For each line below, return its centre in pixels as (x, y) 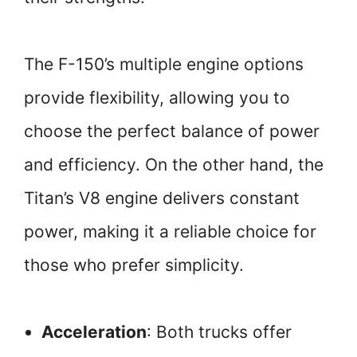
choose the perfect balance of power (172, 131)
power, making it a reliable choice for (170, 232)
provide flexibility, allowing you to (157, 98)
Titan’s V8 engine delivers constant (162, 198)
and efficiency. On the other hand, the (174, 165)
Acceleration (94, 332)
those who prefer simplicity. (134, 265)
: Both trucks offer (219, 332)
